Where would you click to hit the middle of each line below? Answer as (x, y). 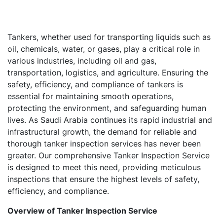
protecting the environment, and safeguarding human (107, 108)
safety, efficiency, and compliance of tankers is (95, 84)
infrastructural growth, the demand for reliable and (102, 131)
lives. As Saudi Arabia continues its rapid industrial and (110, 120)
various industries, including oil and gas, (82, 60)
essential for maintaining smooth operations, (91, 96)
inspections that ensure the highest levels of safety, (103, 179)
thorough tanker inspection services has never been (104, 143)
